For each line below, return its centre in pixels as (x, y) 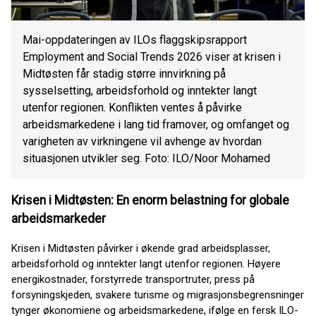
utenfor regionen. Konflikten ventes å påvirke (132, 108)
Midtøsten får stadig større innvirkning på (124, 74)
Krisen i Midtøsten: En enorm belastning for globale (150, 200)
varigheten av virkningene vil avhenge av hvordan (142, 142)
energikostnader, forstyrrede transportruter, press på (133, 279)
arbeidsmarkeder (59, 218)
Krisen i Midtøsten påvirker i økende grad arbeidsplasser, (141, 248)
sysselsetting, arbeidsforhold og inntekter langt (140, 91)
